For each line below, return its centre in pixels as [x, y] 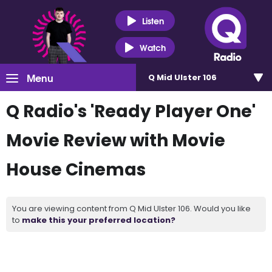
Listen [153, 20]
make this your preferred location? [99, 220]
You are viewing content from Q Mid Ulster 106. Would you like [131, 209]
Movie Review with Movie [116, 141]
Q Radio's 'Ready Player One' [131, 111]
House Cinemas [76, 170]
